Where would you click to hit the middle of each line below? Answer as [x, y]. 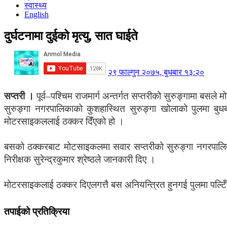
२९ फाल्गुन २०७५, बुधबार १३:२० [156, 72]
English [36, 14]
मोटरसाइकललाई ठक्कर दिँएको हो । [64, 121]
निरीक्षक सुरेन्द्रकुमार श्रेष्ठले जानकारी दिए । [80, 159]
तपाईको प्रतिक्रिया [37, 211]
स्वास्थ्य [35, 5]
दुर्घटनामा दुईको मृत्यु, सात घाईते [71, 36]
